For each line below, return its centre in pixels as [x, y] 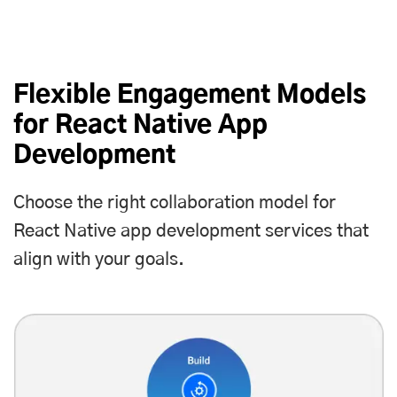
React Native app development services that [191, 232]
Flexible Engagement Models [190, 96]
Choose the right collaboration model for [175, 203]
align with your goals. [99, 260]
